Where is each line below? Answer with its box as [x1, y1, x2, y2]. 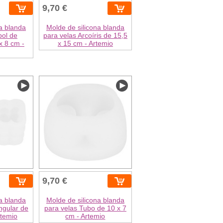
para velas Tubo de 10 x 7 [44, 204, 126, 213]
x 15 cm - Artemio [57, 39, 113, 48]
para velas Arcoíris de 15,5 [43, 31, 127, 40]
